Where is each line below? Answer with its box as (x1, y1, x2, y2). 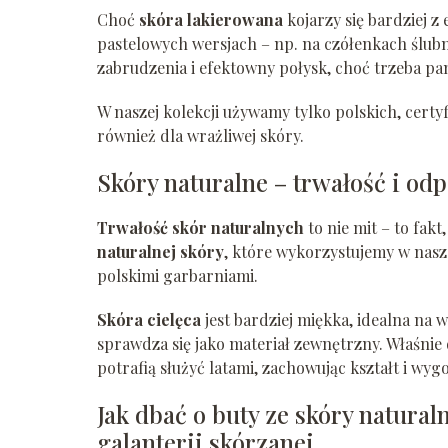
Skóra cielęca (97, 309, 201, 331)
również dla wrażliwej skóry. (97, 125, 304, 147)
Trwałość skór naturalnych (97, 217, 304, 239)
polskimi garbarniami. (97, 265, 258, 287)
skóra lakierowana (139, 9, 283, 31)
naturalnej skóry (97, 241, 224, 263)
